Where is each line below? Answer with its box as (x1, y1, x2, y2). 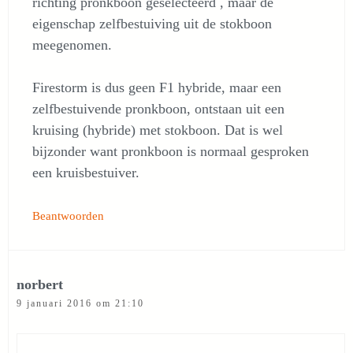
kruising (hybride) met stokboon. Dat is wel (32, 122, 283, 138)
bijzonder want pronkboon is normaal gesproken (32, 143, 309, 159)
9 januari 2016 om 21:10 (17, 298, 144, 309)
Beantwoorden (32, 209, 104, 222)
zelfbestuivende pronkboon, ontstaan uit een (32, 101, 284, 117)
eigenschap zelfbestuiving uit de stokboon (32, 16, 272, 32)
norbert (17, 277, 63, 292)
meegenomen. (32, 37, 112, 53)
